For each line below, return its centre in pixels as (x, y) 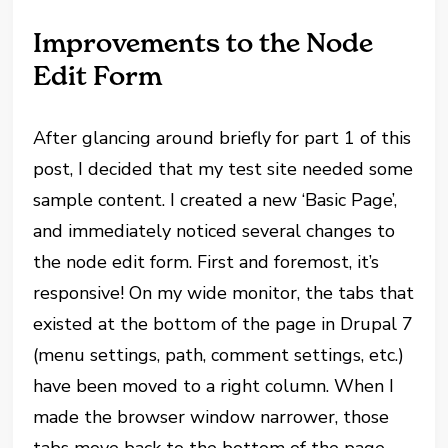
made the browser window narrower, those (211, 417)
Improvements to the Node (203, 43)
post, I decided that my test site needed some (223, 169)
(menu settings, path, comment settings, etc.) (219, 355)
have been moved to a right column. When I (214, 386)
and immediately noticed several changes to (214, 231)
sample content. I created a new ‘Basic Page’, (215, 200)
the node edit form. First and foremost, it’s (206, 262)
